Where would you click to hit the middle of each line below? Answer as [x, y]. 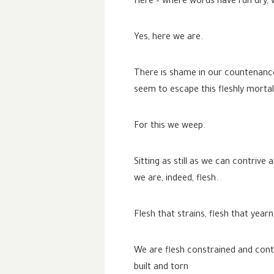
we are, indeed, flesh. [176, 180]
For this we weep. [170, 127]
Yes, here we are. [168, 38]
